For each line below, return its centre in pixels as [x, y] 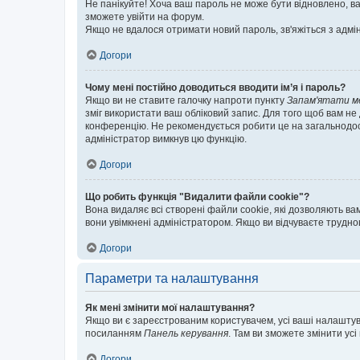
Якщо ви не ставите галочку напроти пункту [186, 100]
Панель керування [186, 333]
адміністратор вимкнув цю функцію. [166, 139]
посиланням [115, 333]
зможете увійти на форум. [145, 17]
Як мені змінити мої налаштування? [170, 308]
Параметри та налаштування [172, 278]
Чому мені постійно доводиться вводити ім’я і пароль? [215, 88]
